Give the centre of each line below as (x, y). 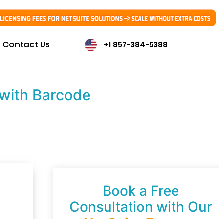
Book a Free (141, 190)
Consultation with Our (141, 207)
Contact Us (26, 45)
